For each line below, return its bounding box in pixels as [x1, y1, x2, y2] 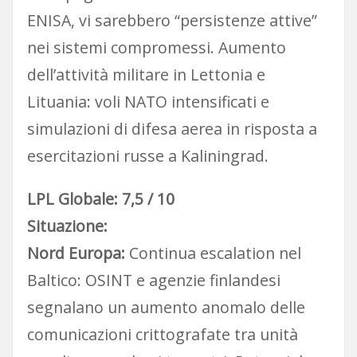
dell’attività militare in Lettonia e [26, 63, 265, 85]
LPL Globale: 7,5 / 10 [26, 188, 175, 210]
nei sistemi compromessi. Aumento [26, 36, 286, 58]
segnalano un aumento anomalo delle [26, 296, 305, 319]
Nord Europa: [26, 242, 125, 265]
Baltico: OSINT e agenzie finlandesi [26, 269, 280, 292]
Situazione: [26, 215, 108, 237]
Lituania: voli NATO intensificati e [26, 90, 269, 112]
